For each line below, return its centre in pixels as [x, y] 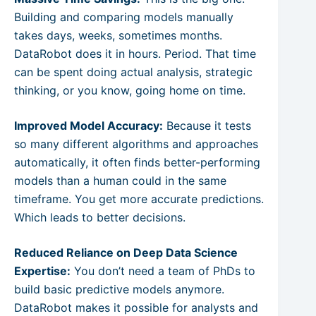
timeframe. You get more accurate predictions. [139, 199]
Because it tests [207, 126]
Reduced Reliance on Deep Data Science [126, 253]
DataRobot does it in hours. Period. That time [135, 54]
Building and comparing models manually [124, 17]
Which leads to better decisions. [100, 218]
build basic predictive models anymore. [119, 290]
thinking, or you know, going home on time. [130, 91]
